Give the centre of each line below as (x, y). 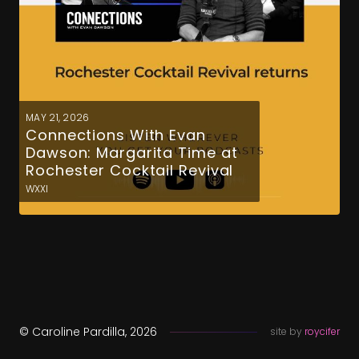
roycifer (322, 331)
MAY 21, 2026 (58, 117)
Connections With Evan (116, 135)
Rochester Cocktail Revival (130, 170)
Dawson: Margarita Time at (132, 153)
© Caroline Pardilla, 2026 (88, 332)
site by (287, 331)
